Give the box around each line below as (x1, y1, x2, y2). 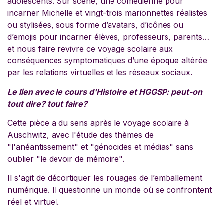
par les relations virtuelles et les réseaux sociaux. (7, 67, 192, 77)
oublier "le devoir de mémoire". (7, 154, 127, 164)
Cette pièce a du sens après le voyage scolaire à (7, 118, 189, 128)
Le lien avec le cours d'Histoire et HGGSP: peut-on (7, 87, 202, 97)
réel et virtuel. (7, 197, 59, 207)
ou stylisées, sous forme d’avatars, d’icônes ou (7, 20, 183, 30)
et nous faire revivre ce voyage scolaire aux (7, 44, 173, 54)
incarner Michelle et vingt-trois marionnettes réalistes (7, 8, 207, 18)
